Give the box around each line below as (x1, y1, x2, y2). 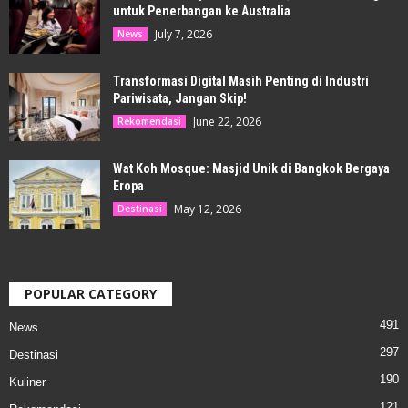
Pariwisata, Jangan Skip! (113, 90, 247, 106)
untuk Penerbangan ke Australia (113, 3, 291, 18)
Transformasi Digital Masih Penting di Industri (113, 73, 369, 88)
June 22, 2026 (193, 113, 261, 129)
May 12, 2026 (174, 200, 241, 217)
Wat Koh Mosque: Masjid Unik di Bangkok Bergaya (113, 160, 390, 176)
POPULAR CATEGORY (25, 284, 157, 302)
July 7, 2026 (155, 25, 212, 42)
